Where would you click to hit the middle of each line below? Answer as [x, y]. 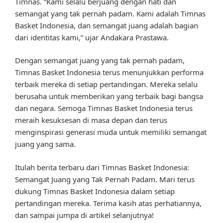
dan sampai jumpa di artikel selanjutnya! [84, 215]
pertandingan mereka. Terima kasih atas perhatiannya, [108, 203]
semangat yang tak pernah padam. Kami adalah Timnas [110, 13]
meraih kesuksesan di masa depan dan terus [91, 120]
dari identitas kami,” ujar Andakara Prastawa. [92, 37]
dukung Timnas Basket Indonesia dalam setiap [95, 191]
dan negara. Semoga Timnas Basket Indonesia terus [104, 108]
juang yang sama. [45, 144]
